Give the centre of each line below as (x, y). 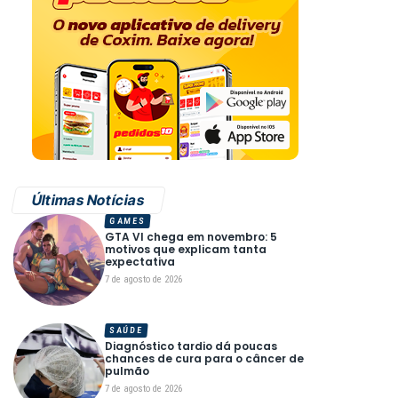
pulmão (127, 370)
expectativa (139, 262)
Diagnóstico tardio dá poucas (191, 346)
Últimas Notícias (89, 200)
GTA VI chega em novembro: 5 (191, 237)
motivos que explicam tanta (185, 250)
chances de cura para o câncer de (204, 358)
